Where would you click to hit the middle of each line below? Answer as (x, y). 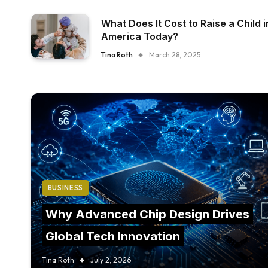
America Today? (140, 36)
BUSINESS (65, 188)
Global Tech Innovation (112, 236)
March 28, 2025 (175, 55)
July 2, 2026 (110, 260)
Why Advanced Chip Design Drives (147, 214)
